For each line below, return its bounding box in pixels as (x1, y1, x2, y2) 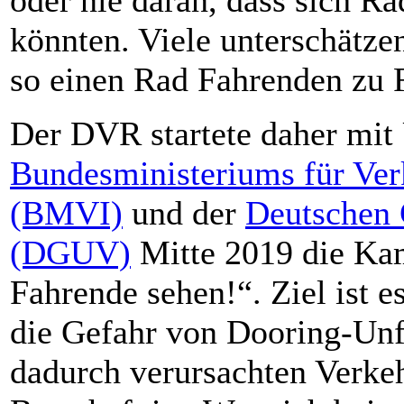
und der (123, 193, 245, 232)
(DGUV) (10, 233, 131, 271)
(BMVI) (10, 193, 123, 232)
